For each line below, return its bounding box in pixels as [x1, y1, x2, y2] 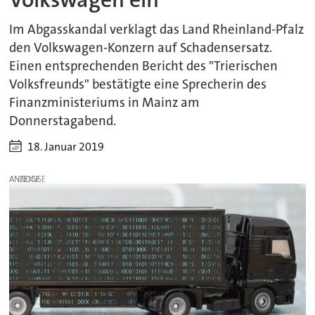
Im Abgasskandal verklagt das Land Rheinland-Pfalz [9, 20, 304, 38]
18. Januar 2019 [27, 139, 105, 154]
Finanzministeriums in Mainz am [9, 94, 200, 111]
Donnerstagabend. [9, 112, 117, 129]
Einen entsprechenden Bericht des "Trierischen [9, 57, 278, 75]
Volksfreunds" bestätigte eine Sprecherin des [9, 75, 267, 93]
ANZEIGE [9, 173, 41, 185]
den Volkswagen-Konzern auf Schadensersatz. [9, 39, 273, 56]
